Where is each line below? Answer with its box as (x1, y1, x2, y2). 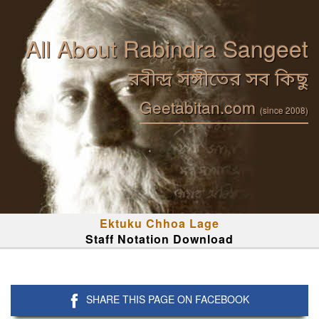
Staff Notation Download (85, 231, 234, 247)
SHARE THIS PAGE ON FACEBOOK (86, 292, 249, 306)
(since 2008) (260, 104, 308, 116)
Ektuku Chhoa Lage (100, 215, 219, 231)
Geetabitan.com (140, 95, 260, 119)
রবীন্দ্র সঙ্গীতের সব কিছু (128, 68, 308, 93)
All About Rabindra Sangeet (26, 31, 308, 64)
